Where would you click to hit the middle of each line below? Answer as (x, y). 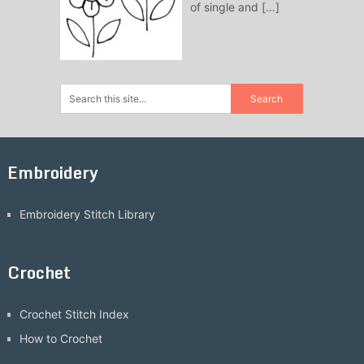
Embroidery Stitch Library (87, 214)
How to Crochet (61, 339)
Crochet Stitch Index (74, 314)
